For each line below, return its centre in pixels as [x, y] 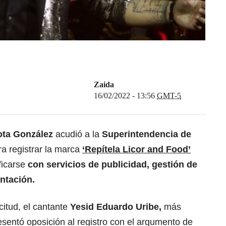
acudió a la [77, 134]
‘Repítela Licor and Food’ [136, 150]
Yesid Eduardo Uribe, [116, 207]
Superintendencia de [147, 134]
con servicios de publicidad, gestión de [112, 165]
